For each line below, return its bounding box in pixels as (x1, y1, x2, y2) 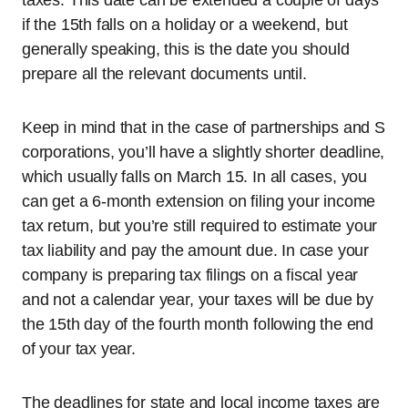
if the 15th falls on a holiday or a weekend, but (22, 15, 348, 34)
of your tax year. (22, 340, 136, 358)
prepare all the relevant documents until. (22, 65, 307, 83)
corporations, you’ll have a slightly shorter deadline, (22, 143, 385, 161)
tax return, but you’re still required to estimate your (22, 217, 378, 235)
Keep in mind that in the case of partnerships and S (22, 118, 385, 137)
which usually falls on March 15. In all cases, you (22, 168, 368, 186)
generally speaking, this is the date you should (22, 40, 350, 58)
